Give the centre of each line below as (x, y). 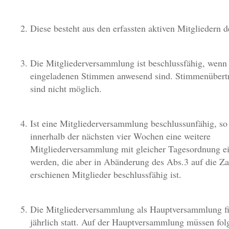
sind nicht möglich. (66, 88)
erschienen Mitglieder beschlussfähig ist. (106, 174)
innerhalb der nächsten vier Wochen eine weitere (120, 136)
